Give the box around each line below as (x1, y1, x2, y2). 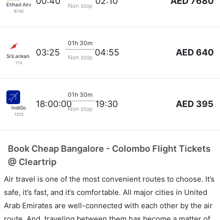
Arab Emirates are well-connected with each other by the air (4, 200, 213, 210)
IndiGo (11, 104, 26, 110)
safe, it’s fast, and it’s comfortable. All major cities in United (4, 187, 207, 197)
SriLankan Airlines (6, 53, 48, 59)
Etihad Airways (6, 1, 41, 7)
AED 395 (176, 98, 214, 109)
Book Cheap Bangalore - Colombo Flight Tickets (8, 143, 211, 154)
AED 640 (176, 47, 214, 57)
